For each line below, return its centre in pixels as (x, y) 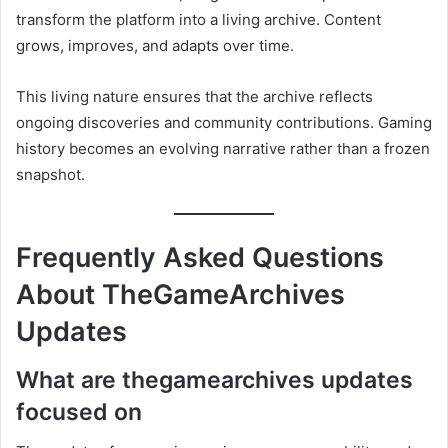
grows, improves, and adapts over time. (155, 45)
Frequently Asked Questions (200, 258)
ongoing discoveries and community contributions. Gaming (224, 122)
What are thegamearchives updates (214, 379)
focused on (79, 411)
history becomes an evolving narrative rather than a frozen (223, 148)
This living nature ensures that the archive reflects (194, 96)
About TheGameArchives (180, 295)
